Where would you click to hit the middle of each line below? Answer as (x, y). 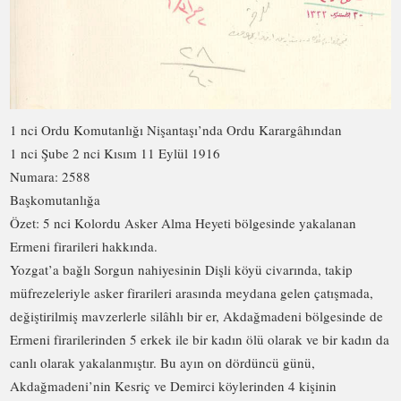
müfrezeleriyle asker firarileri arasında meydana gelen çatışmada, (192, 293)
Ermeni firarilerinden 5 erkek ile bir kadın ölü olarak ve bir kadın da (200, 340)
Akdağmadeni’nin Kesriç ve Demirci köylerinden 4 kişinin (174, 386)
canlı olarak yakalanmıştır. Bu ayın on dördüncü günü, (163, 363)
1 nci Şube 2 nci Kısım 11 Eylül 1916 (115, 154)
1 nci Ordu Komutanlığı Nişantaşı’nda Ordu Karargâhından (176, 130)
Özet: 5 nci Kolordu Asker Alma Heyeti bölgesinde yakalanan (183, 223)
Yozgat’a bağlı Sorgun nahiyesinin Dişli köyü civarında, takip (182, 270)
